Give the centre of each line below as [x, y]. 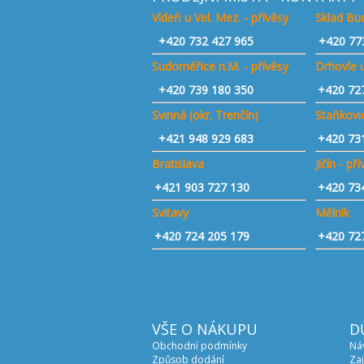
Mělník [332, 212]
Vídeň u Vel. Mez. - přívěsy [220, 17]
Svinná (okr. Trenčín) [205, 115]
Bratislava [178, 164]
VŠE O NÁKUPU [205, 329]
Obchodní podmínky [199, 346]
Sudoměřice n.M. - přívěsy [220, 66]
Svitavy [170, 212]
